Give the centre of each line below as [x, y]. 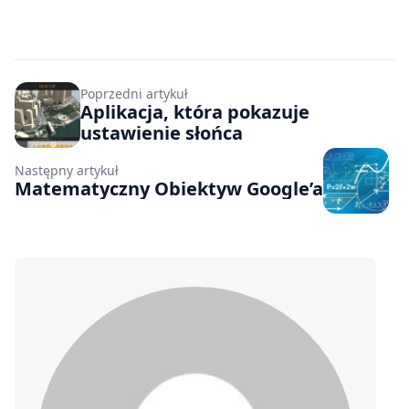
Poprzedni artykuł [134, 94]
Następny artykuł [67, 170]
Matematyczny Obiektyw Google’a [169, 188]
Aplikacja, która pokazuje [195, 112]
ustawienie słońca [162, 133]
